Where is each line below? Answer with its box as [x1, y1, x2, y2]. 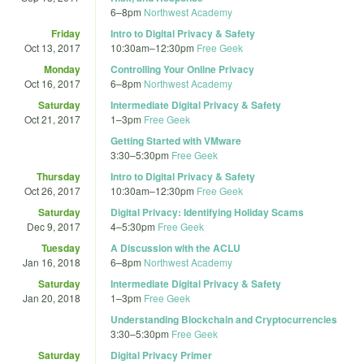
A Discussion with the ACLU [110, 240, 240, 255]
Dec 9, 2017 [27, 219, 80, 233]
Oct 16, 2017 [24, 76, 80, 90]
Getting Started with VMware [110, 132, 241, 148]
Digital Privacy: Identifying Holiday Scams [110, 204, 304, 219]
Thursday [37, 168, 80, 184]
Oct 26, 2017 [24, 183, 80, 197]
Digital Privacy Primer [110, 347, 212, 362]
